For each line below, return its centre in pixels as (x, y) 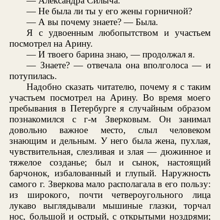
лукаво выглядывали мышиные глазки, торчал (110, 206)
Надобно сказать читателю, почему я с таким (119, 87)
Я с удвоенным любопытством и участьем (119, 33)
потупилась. (33, 76)
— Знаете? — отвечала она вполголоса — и (119, 65)
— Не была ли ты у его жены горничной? (110, 11)
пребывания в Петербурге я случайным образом (110, 109)
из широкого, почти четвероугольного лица (110, 195)
